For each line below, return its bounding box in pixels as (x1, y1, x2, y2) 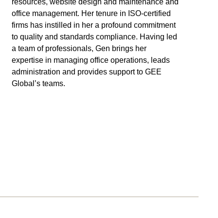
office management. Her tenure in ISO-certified (12, 9, 171, 18)
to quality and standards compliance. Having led (12, 32, 178, 41)
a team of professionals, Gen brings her (12, 44, 147, 53)
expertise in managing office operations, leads (12, 55, 170, 64)
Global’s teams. (12, 79, 66, 88)
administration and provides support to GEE (12, 67, 162, 76)
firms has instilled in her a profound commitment (12, 20, 176, 29)
